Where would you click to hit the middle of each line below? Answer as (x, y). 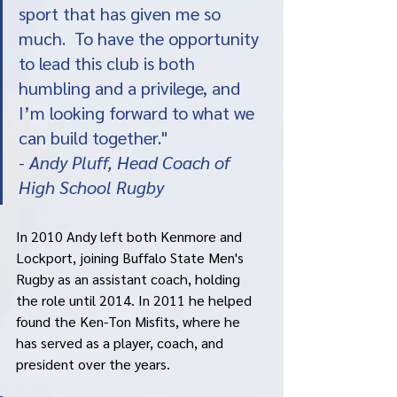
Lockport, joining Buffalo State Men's (132, 258)
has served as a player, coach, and (121, 343)
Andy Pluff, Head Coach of (132, 163)
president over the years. (95, 364)
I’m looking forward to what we (139, 113)
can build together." (93, 138)
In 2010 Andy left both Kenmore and (131, 237)
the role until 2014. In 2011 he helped (136, 300)
